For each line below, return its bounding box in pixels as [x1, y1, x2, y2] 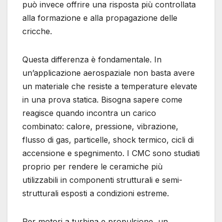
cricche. [22, 26, 52, 37]
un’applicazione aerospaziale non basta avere [22, 68, 195, 78]
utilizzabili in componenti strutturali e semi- [22, 175, 182, 185]
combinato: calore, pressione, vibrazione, [22, 121, 178, 132]
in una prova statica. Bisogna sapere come [22, 95, 182, 105]
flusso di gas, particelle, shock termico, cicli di [22, 135, 194, 145]
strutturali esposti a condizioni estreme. [22, 188, 169, 199]
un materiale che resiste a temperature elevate [22, 81, 197, 92]
